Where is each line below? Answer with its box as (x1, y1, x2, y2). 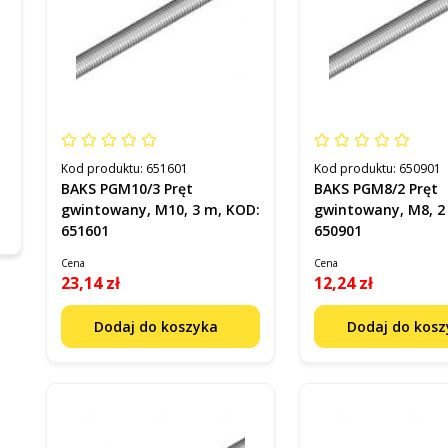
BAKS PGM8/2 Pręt (314, 178, 439, 198)
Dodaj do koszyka (94, 316, 223, 336)
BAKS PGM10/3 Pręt (61, 178, 193, 198)
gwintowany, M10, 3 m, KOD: (61, 199, 260, 219)
